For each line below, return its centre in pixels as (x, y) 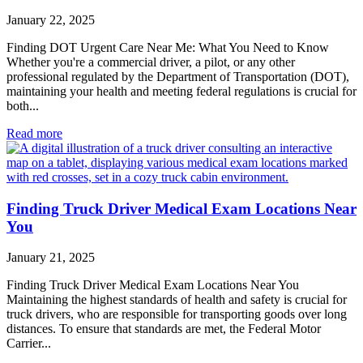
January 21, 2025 (51, 258)
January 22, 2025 (51, 19)
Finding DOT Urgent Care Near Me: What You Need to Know (168, 47)
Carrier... (29, 344)
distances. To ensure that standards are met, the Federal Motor (164, 329)
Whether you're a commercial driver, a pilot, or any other (151, 62)
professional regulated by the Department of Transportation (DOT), (178, 76)
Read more (34, 133)
